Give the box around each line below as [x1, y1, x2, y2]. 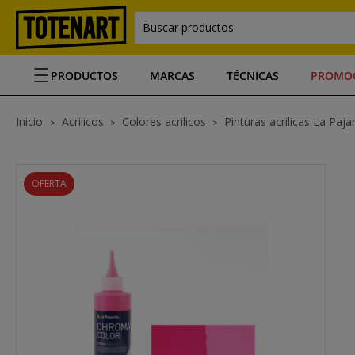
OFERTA [32, 177, 67, 190]
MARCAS [150, 67, 195, 83]
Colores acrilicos [122, 114, 206, 129]
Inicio [16, 114, 46, 129]
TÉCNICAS [227, 67, 279, 83]
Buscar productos [143, 20, 234, 35]
